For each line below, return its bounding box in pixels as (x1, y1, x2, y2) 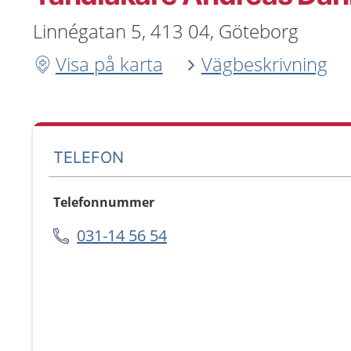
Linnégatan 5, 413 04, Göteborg (33, 18, 299, 44)
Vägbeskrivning (201, 51, 327, 77)
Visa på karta (55, 51, 163, 77)
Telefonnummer (53, 194, 154, 211)
